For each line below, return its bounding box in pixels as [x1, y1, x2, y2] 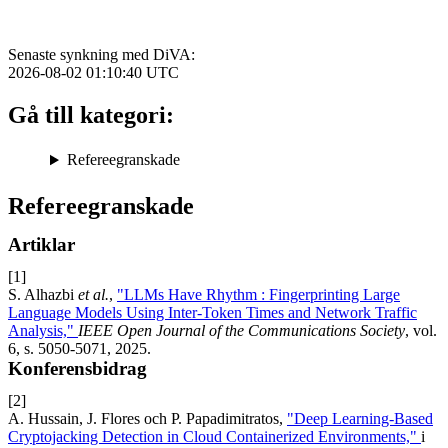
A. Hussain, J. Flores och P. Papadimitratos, [8, 410, 287, 428]
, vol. [405, 322, 437, 340]
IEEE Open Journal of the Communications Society [78, 322, 405, 340]
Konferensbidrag [8, 358, 147, 380]
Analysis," [8, 322, 78, 340]
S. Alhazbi [8, 286, 78, 304]
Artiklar [8, 234, 75, 256]
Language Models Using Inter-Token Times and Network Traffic [8, 304, 417, 322]
